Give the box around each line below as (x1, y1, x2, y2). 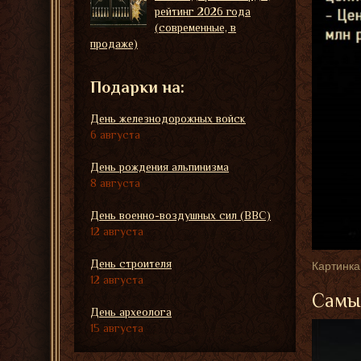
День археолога (90, 305, 172, 318)
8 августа (90, 176, 140, 189)
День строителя (90, 257, 172, 270)
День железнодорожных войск (90, 112, 246, 125)
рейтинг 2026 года (155, 5, 251, 18)
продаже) (90, 37, 138, 50)
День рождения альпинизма (90, 160, 229, 173)
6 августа (90, 128, 140, 141)
